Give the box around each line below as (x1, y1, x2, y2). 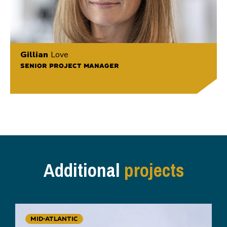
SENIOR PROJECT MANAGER (20, 62, 119, 70)
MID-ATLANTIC (30, 215, 78, 223)
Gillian (20, 49, 51, 61)
